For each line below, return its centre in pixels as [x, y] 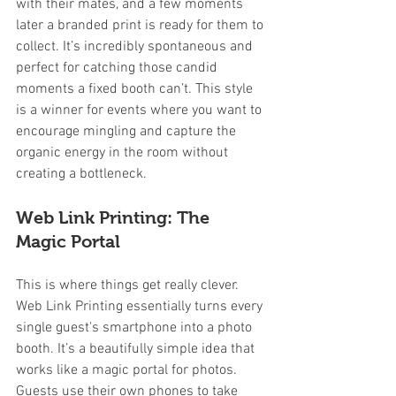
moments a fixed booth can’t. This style [136, 89]
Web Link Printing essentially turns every [141, 306]
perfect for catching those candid [118, 68]
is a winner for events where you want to [141, 110]
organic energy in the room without [124, 152]
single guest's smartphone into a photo [136, 327]
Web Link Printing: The [115, 217]
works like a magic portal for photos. [128, 370]
